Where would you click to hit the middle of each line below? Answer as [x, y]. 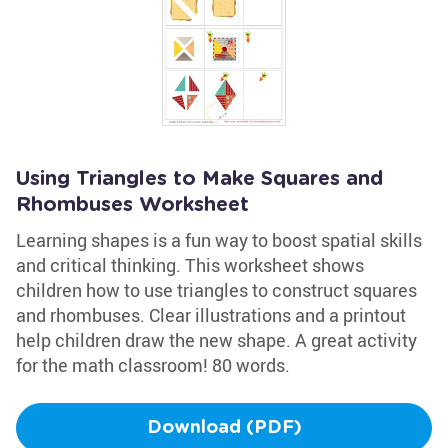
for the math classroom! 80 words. [153, 365]
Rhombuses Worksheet [132, 205]
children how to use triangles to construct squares [216, 290]
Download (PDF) [224, 428]
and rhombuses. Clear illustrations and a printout [211, 315]
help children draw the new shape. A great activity [216, 340]
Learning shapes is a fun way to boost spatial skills [219, 240]
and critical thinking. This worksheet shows [190, 265]
